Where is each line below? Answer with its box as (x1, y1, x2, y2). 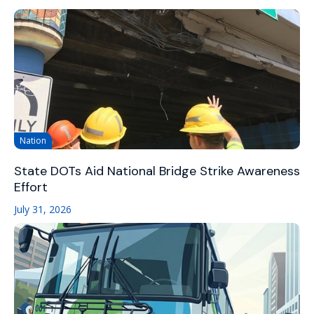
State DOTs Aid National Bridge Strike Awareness (14, 162, 300, 179)
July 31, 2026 (14, 202, 71, 216)
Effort (14, 178, 48, 196)
